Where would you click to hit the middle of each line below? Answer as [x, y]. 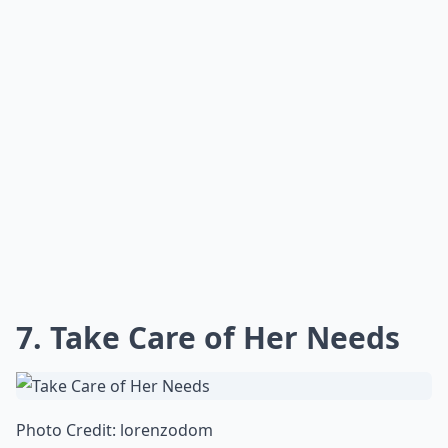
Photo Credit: [68, 430]
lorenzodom [166, 430]
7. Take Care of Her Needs [208, 337]
